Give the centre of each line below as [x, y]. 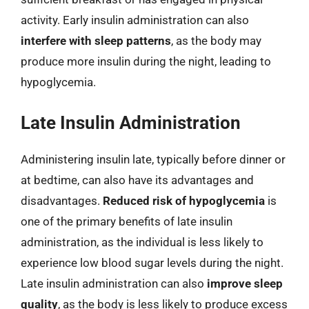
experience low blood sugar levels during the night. [152, 262]
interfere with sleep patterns [96, 41]
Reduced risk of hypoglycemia [184, 200]
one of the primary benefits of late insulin [127, 221]
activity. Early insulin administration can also [135, 20]
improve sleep [245, 283]
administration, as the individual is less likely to [142, 242]
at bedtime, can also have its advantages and [137, 180]
